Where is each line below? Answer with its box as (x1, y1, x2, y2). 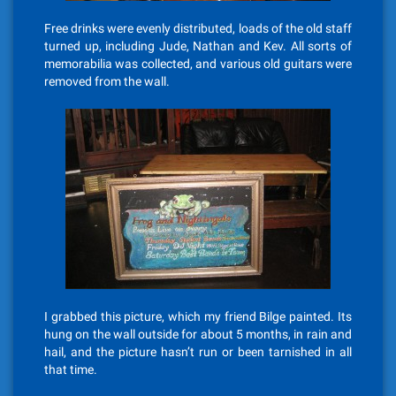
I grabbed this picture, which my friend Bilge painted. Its (44, 309, 352, 324)
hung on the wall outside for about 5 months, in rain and (44, 327, 352, 341)
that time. (44, 362, 97, 377)
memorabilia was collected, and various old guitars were (44, 57, 352, 71)
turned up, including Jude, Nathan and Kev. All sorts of (44, 39, 352, 53)
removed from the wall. (44, 74, 170, 88)
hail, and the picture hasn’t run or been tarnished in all (44, 345, 352, 359)
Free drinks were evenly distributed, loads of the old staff (44, 21, 352, 35)
